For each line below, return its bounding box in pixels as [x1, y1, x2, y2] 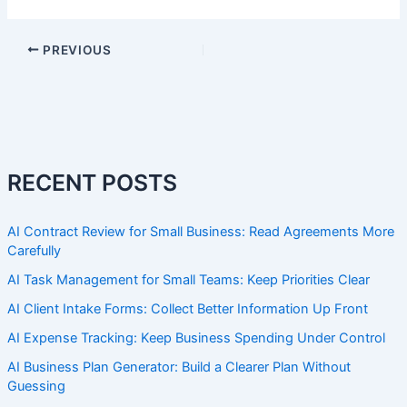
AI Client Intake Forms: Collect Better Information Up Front [6, 301, 368, 318]
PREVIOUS [39, 42, 112, 57]
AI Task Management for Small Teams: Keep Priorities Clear [6, 272, 370, 289]
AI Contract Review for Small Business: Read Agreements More [6, 223, 394, 241]
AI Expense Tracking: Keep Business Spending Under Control [6, 329, 385, 346]
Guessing [6, 377, 65, 394]
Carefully [6, 243, 61, 260]
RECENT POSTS [6, 169, 177, 197]
